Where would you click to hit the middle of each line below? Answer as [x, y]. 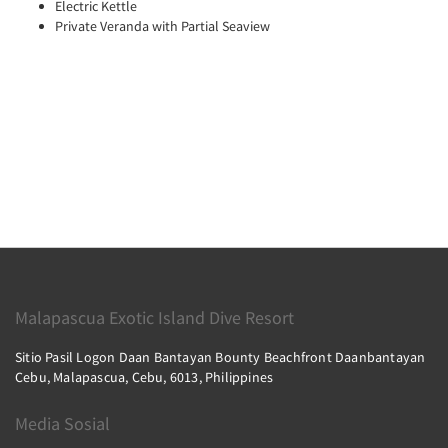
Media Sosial [62, 423]
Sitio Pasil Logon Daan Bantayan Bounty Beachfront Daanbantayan [220, 357]
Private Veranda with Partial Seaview [162, 26]
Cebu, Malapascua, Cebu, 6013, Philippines [144, 377]
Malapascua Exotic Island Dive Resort [154, 317]
